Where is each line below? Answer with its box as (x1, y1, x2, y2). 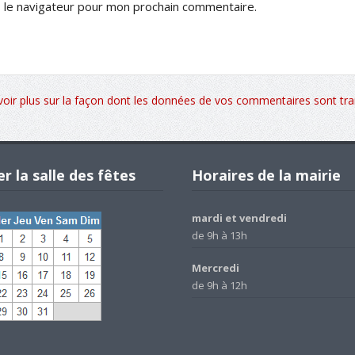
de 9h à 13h (191, 228, 247, 243)
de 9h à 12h (191, 278, 247, 293)
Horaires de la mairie (191, 166, 341, 185)
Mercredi (191, 261, 239, 276)
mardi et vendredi (191, 211, 287, 226)
